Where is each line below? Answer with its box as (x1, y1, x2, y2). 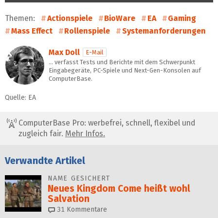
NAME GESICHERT (48, 174, 110, 183)
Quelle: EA (5, 93, 36, 102)
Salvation (48, 193, 90, 205)
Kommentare (65, 205, 107, 214)
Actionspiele (47, 13, 92, 23)
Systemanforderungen (122, 26, 206, 36)
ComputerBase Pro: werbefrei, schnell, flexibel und (17, 118, 195, 127)
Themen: (5, 13, 37, 23)
